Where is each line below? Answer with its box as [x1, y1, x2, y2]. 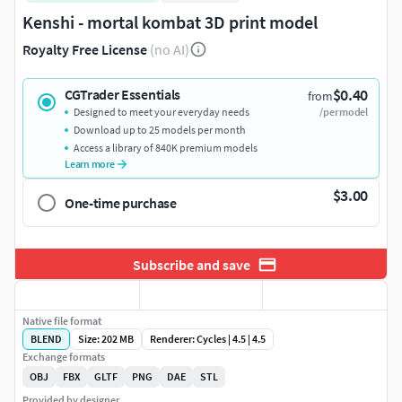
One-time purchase [65, 194, 177, 213]
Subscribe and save [132, 255, 250, 274]
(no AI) [150, 40, 189, 59]
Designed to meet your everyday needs [74, 105, 249, 119]
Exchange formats [22, 350, 105, 364]
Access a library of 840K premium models [74, 141, 258, 155]
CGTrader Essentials [65, 85, 180, 104]
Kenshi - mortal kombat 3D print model [22, 11, 318, 34]
